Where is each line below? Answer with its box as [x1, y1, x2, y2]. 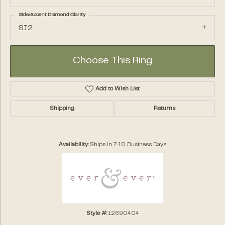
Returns [154, 106, 175, 111]
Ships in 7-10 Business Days [90, 142, 166, 148]
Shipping [50, 106, 74, 111]
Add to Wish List [95, 86, 140, 92]
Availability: [59, 142, 88, 148]
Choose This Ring [73, 57, 152, 66]
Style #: [86, 211, 107, 216]
